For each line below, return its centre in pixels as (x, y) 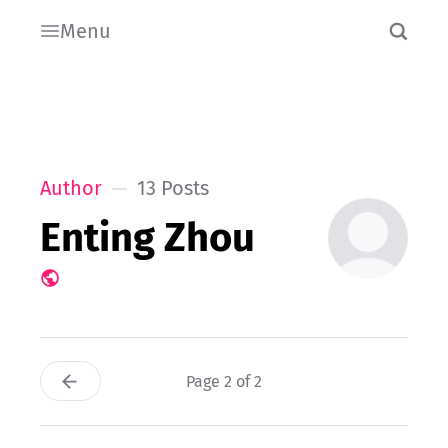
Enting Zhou (147, 237)
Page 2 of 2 (224, 382)
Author (71, 187)
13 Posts (173, 187)
